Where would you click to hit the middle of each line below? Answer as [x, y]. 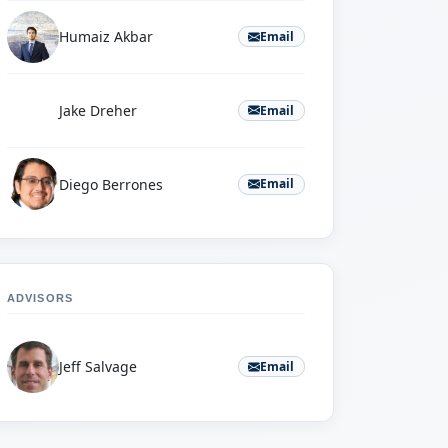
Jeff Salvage [98, 367]
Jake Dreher [98, 111]
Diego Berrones [111, 184]
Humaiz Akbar [106, 37]
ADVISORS [40, 298]
